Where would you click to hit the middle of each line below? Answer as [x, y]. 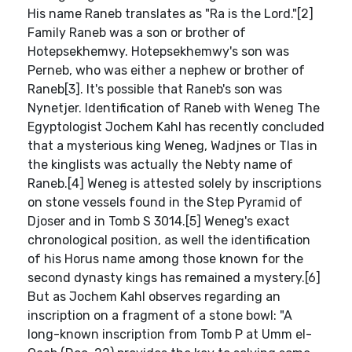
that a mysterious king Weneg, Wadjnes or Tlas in [172, 146]
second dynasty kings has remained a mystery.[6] [174, 278]
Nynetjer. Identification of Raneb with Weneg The [174, 108]
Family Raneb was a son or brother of [137, 33]
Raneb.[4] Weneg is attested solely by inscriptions [174, 183]
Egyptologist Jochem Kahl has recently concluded [176, 127]
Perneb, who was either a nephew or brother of [166, 70]
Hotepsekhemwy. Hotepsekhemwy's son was [158, 51]
